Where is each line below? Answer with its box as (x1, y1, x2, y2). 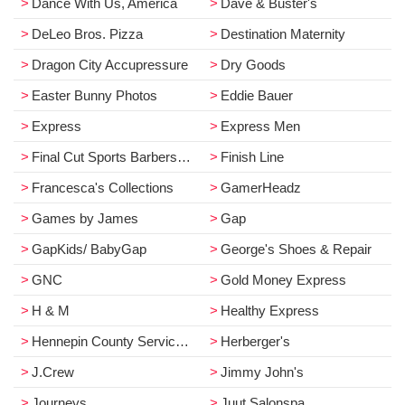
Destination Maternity (221, 26, 345, 42)
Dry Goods (221, 57, 286, 72)
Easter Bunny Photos (32, 88, 157, 103)
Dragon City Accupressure (32, 57, 188, 72)
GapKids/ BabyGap (32, 241, 146, 257)
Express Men (221, 118, 300, 134)
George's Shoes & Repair (221, 241, 372, 257)
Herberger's (221, 334, 290, 349)
